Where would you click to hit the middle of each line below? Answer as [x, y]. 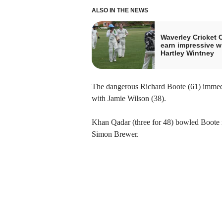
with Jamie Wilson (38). [129, 98]
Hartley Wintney [187, 53]
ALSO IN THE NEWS [120, 10]
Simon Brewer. [115, 134]
